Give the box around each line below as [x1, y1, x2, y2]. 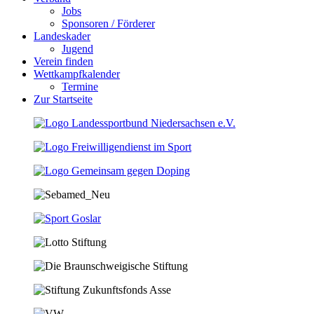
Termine [62, 81, 98, 93]
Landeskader [34, 30, 90, 43]
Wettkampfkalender [34, 68, 120, 81]
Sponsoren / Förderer [62, 18, 155, 30]
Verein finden [34, 55, 93, 68]
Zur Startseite [34, 93, 93, 106]
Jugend [62, 43, 93, 55]
